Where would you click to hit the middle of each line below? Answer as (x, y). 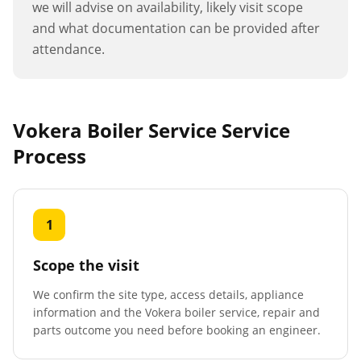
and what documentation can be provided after (176, 28)
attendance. (68, 49)
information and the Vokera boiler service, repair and (176, 312)
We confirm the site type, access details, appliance (168, 295)
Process (50, 156)
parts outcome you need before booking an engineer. (177, 330)
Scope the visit (86, 265)
